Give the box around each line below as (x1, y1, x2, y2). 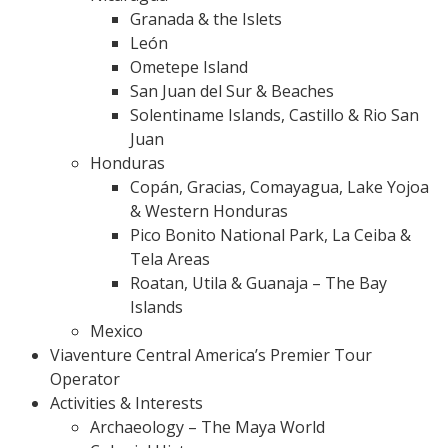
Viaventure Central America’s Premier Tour (50, 343, 372, 366)
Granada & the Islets (130, 7, 282, 30)
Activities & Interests (50, 391, 203, 414)
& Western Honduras (130, 199, 288, 222)
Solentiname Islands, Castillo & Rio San (130, 103, 419, 126)
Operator (50, 367, 120, 390)
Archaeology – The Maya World (90, 415, 325, 438)
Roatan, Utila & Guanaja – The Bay (130, 271, 387, 294)
